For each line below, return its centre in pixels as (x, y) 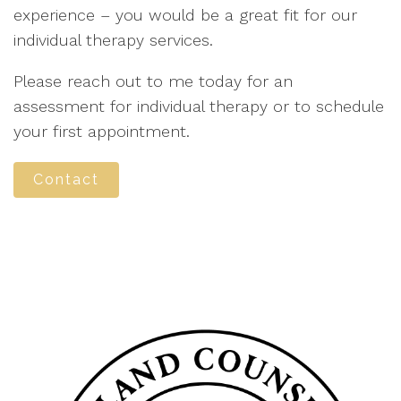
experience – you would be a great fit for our (185, 15)
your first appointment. (102, 131)
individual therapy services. (116, 40)
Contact (66, 179)
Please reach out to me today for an (153, 81)
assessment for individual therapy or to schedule (199, 106)
